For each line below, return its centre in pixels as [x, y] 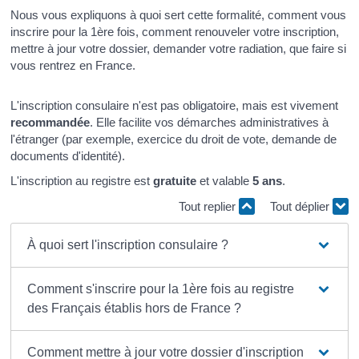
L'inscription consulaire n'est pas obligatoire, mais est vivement [175, 105]
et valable [225, 181]
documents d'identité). [68, 155]
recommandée [50, 122]
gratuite [175, 181]
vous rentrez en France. [73, 65]
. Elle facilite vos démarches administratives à [210, 122]
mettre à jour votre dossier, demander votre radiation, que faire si [179, 48]
